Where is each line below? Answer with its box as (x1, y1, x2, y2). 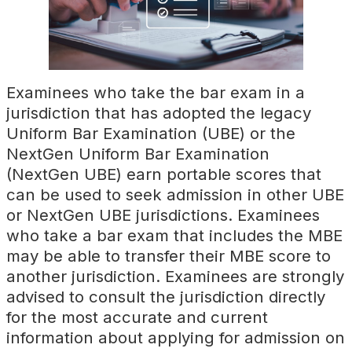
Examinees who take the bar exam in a (6, 82, 305, 103)
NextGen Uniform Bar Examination (6, 144, 269, 164)
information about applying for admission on (6, 328, 345, 348)
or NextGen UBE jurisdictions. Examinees (6, 205, 320, 225)
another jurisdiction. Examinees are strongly (6, 266, 344, 287)
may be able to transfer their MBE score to (6, 246, 331, 266)
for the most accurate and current (6, 307, 268, 328)
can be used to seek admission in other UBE (6, 185, 344, 205)
